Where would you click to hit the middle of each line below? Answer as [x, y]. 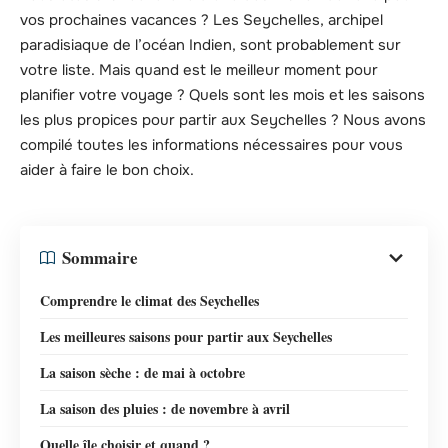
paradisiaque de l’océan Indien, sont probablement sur [210, 45]
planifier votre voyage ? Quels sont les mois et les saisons [222, 95]
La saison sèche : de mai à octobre [142, 372]
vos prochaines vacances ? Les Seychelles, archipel [201, 20]
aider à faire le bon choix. [107, 170]
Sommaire [100, 258]
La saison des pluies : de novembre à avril [165, 408]
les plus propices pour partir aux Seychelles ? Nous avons [223, 120]
